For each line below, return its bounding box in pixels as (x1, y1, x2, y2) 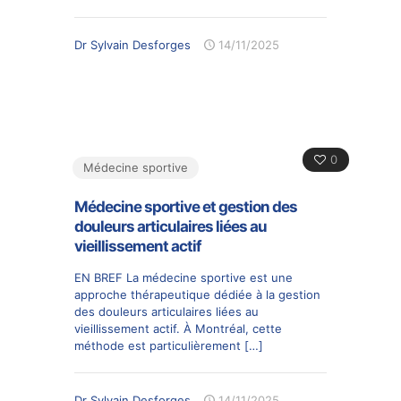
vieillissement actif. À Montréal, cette (74, 321, 282, 336)
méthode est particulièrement (74, 338, 241, 353)
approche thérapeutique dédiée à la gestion (74, 287, 320, 302)
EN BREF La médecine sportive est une (74, 270, 293, 285)
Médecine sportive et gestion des (74, 198, 297, 216)
